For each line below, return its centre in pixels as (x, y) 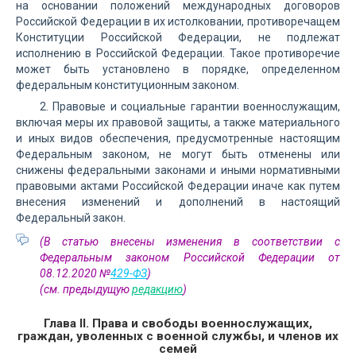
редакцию (157, 289)
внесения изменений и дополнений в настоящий (178, 202)
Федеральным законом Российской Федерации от (190, 257)
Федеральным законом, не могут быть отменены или (178, 154)
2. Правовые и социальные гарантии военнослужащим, (190, 106)
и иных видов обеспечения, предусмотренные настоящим (178, 138)
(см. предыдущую (86, 289)
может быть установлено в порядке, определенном (178, 69)
